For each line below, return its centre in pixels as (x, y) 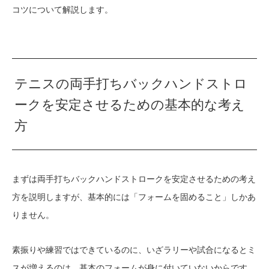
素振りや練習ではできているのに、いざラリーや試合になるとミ (134, 249)
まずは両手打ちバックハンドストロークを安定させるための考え (134, 179)
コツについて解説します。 (62, 9)
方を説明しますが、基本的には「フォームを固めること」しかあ (134, 197)
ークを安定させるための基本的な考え (130, 104)
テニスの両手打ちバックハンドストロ (131, 83)
